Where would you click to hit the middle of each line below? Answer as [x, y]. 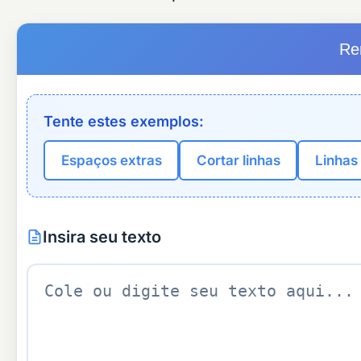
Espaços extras [111, 160]
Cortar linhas [238, 160]
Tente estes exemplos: [124, 122]
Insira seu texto [102, 237]
